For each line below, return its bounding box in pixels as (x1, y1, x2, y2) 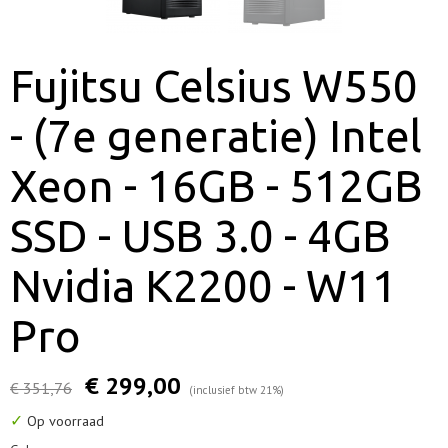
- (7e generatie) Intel (10, 111, 422, 160)
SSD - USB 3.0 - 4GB (10, 211, 391, 260)
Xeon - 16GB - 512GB (10, 161, 423, 210)
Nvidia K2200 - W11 (10, 261, 397, 310)
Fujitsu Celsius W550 (10, 61, 418, 110)
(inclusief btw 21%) (189, 383, 284, 397)
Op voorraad (23, 411, 104, 430)
